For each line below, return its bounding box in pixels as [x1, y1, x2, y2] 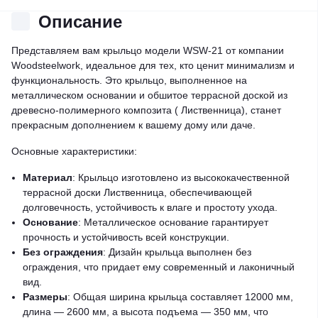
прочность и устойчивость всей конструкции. [23, 231, 229, 243]
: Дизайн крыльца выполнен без [103, 246, 251, 258]
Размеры [23, 290, 67, 302]
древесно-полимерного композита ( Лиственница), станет [11, 104, 281, 116]
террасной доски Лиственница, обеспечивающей [23, 186, 252, 198]
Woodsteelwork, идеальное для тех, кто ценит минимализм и [11, 59, 295, 71]
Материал [23, 171, 72, 183]
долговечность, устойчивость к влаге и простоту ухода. [23, 201, 278, 213]
